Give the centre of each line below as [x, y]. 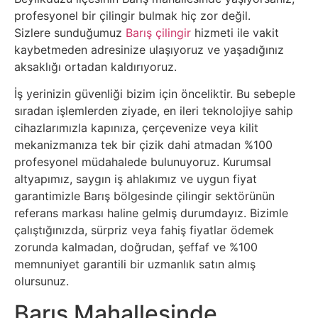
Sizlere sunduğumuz [70, 33]
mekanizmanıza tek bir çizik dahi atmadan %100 [143, 145]
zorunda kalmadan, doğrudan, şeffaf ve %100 [136, 247]
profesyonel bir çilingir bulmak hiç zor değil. [132, 16]
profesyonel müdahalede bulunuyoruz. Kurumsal [143, 162]
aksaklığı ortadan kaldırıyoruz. [95, 67]
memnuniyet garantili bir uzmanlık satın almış [135, 264]
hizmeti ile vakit [235, 33]
